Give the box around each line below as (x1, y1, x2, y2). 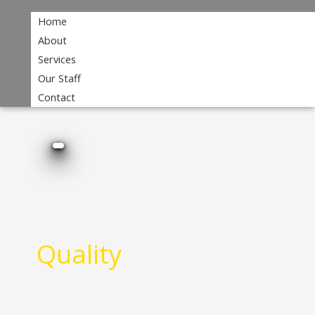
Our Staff (37, 70, 81, 85)
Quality (36, 236, 122, 271)
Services (37, 51, 76, 66)
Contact (37, 89, 75, 104)
